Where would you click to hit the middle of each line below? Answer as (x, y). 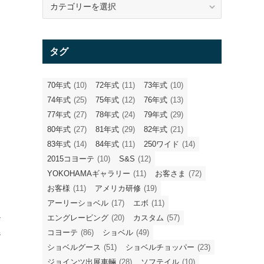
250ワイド (161, 144)
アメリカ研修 (118, 188)
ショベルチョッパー (160, 247)
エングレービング (78, 217)
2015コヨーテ (71, 159)
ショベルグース (74, 247)
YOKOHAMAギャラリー (89, 173)
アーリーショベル (78, 203)
